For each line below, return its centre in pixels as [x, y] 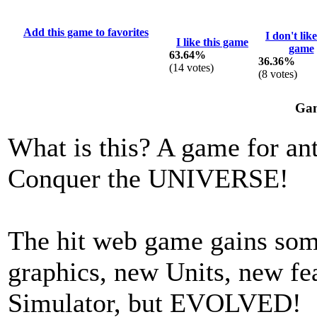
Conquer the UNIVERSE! [148, 179]
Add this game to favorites [86, 33]
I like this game [212, 42]
